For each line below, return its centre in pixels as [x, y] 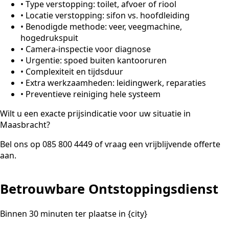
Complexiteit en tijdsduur [74, 72]
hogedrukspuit [49, 38]
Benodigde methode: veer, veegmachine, [104, 27]
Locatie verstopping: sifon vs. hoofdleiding [108, 16]
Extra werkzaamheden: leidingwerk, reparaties [116, 83]
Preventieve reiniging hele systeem [93, 94]
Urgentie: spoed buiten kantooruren [96, 61]
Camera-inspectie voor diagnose [88, 49]
